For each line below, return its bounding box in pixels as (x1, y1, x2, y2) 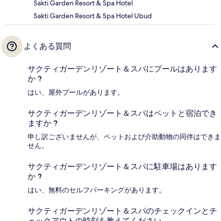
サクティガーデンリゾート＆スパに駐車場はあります (28, 161, 217, 171)
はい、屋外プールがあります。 (28, 87, 124, 97)
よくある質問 (24, 41, 71, 51)
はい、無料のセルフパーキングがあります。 (28, 185, 166, 194)
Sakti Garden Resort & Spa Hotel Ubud (34, 11, 152, 20)
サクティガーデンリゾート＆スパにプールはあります (28, 64, 217, 74)
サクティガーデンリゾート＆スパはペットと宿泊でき (28, 108, 217, 118)
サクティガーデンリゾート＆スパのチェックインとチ (28, 206, 217, 216)
